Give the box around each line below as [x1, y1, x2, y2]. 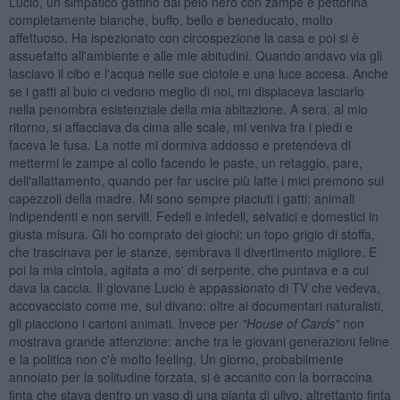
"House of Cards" [241, 313, 339, 332]
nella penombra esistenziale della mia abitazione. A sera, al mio [8, 99, 368, 118]
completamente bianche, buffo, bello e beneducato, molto [8, 10, 333, 29]
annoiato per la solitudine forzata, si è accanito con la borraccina [8, 367, 372, 386]
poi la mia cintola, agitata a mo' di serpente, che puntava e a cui [8, 260, 369, 279]
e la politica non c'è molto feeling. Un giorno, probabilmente [8, 349, 344, 368]
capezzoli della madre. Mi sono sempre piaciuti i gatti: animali [8, 188, 354, 207]
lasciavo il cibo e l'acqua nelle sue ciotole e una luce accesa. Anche [8, 63, 388, 82]
